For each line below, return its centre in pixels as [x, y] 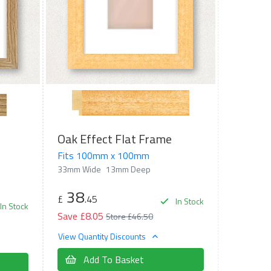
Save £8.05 [80, 216]
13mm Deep [128, 169]
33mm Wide [79, 169]
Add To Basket [112, 260]
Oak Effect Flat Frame [114, 139]
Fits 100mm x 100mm [103, 155]
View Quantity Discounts [103, 237]
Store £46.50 [129, 216]
